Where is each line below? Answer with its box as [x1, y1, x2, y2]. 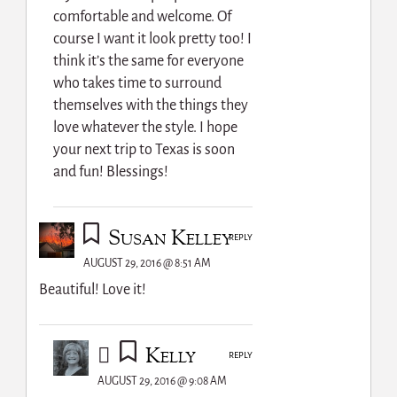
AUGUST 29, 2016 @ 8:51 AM [82, 256, 211, 269]
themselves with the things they [53, 97, 249, 113]
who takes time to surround [53, 74, 222, 91]
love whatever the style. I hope [53, 119, 238, 136]
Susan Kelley [107, 223, 232, 254]
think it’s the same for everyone [53, 52, 245, 69]
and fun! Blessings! [53, 163, 169, 180]
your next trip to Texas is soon [53, 141, 236, 158]
